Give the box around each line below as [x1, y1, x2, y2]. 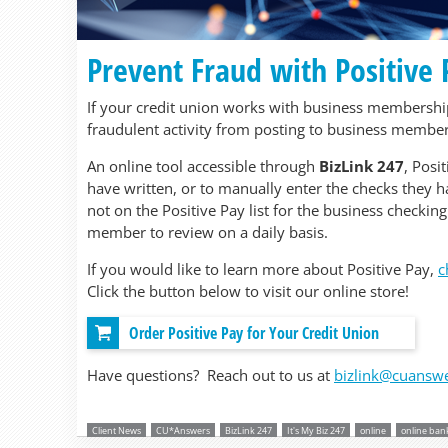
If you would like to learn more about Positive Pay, [87, 259, 438, 279]
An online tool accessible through [87, 156, 319, 176]
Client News [92, 424, 141, 437]
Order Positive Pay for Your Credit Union [129, 322, 379, 344]
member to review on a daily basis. [87, 222, 328, 242]
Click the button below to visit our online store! [87, 281, 409, 301]
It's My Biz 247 [287, 424, 345, 437]
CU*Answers [156, 424, 210, 437]
